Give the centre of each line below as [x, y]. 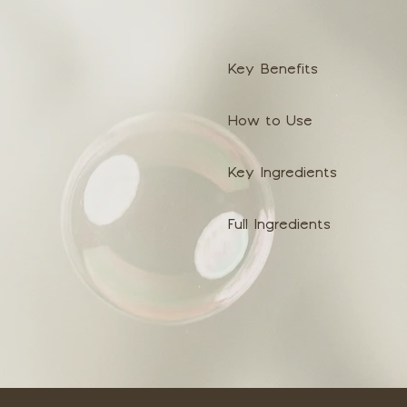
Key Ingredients [283, 174]
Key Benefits [273, 71]
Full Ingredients [279, 226]
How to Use [270, 123]
